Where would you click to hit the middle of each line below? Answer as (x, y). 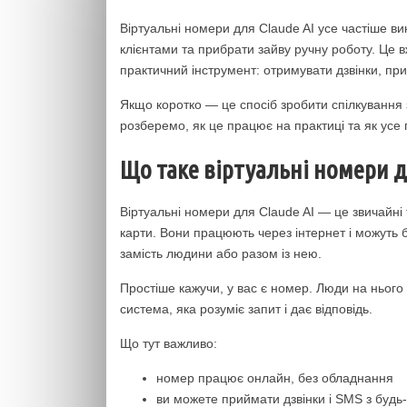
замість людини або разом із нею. (221, 253)
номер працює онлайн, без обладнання (275, 378)
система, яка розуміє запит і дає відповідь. (246, 309)
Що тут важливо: (169, 343)
